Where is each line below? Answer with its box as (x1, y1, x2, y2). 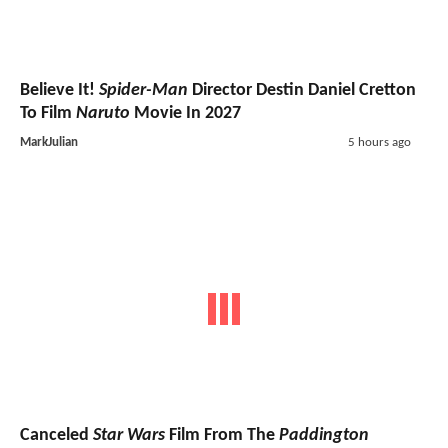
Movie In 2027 (130, 103, 241, 123)
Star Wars (93, 426, 165, 446)
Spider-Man (99, 80, 188, 100)
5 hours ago (347, 135, 411, 149)
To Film (20, 103, 76, 123)
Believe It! (20, 80, 99, 100)
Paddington (279, 426, 369, 446)
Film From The (165, 426, 279, 446)
